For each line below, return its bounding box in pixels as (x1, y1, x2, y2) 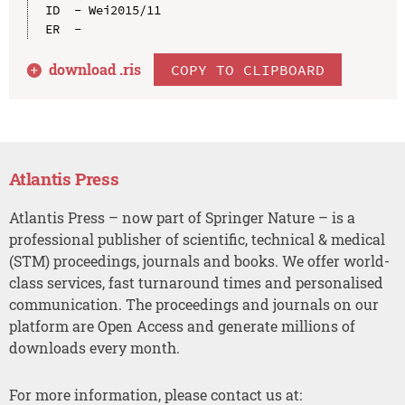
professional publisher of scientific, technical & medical (8, 229, 385, 249)
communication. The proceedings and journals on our (8, 294, 379, 314)
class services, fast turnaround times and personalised (8, 272, 383, 292)
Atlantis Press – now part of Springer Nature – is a (8, 207, 355, 227)
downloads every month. (8, 337, 180, 357)
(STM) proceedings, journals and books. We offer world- (8, 250, 390, 270)
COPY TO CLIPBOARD (171, 60, 325, 79)
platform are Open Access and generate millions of (8, 316, 355, 335)
